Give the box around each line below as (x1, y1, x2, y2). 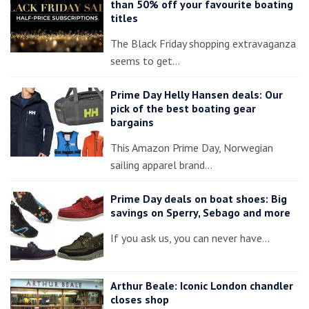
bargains (110, 115, 154, 129)
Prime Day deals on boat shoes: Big (110, 192, 287, 206)
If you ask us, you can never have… (110, 231, 270, 245)
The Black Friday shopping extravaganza (110, 37, 296, 50)
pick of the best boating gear (110, 101, 256, 115)
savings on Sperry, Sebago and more (110, 206, 290, 219)
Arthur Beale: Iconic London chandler (110, 279, 293, 292)
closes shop (110, 292, 169, 306)
